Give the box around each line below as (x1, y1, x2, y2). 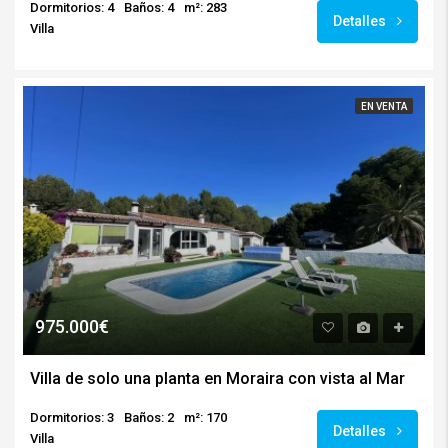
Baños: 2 (124, 410, 174, 426)
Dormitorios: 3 (30, 410, 114, 426)
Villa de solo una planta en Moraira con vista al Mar (30, 369, 405, 389)
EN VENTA (361, 100, 407, 112)
